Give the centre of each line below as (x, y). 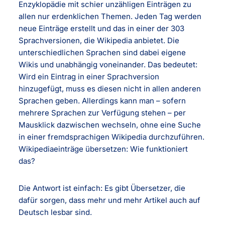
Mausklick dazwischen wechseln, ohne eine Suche (110, 125)
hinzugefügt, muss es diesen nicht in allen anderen (110, 88)
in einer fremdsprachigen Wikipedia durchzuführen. (112, 137)
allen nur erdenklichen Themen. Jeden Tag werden (110, 16)
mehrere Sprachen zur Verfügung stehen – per (102, 113)
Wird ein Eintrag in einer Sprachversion (89, 76)
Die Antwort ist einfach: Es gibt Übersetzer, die (102, 188)
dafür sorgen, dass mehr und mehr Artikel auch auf (110, 200)
